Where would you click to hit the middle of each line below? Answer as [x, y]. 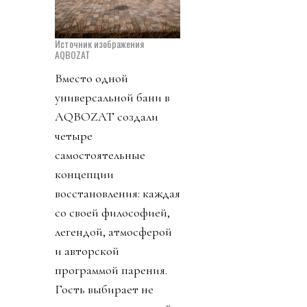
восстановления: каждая [118, 194]
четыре [74, 136]
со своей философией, [112, 213]
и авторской [87, 251]
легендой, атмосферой [113, 232]
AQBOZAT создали [107, 117]
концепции [84, 174]
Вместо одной [91, 78]
